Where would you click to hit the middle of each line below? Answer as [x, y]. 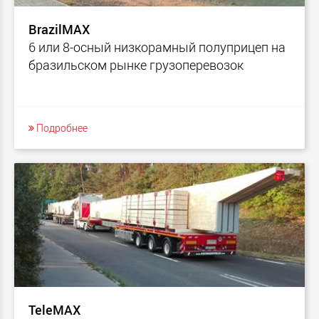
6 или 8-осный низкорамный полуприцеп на [157, 47]
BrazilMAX [59, 29]
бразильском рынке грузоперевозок [136, 64]
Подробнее [61, 127]
